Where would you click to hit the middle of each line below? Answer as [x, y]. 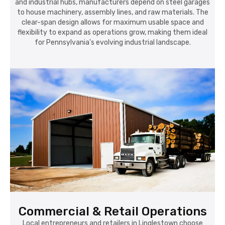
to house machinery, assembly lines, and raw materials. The [113, 12]
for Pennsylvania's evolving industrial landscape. [113, 42]
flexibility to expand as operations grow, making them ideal [113, 32]
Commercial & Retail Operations [113, 211]
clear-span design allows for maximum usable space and [113, 22]
